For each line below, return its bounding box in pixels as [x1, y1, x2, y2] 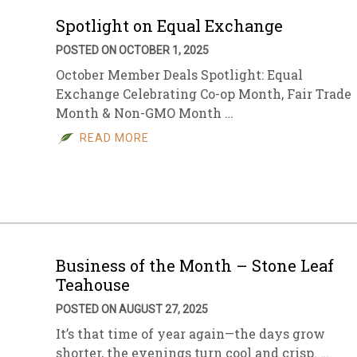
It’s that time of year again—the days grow [56, 325, 325, 342]
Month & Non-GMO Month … [56, 104, 233, 121]
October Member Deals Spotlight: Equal [56, 66, 303, 83]
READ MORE [80, 131, 149, 144]
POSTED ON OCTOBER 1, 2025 [56, 44, 209, 57]
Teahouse [56, 274, 130, 295]
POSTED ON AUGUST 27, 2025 [56, 303, 208, 316]
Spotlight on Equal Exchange [56, 15, 283, 36]
